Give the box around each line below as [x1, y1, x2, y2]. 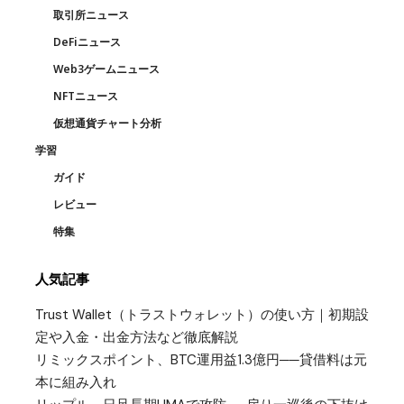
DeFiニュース [53, 34, 121, 50]
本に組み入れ [35, 373, 116, 392]
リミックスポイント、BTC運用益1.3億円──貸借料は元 [35, 351, 367, 370]
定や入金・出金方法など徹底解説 [35, 328, 238, 347]
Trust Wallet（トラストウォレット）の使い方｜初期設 [35, 306, 369, 325]
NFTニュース [53, 88, 118, 105]
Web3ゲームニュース [53, 61, 160, 78]
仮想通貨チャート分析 [53, 115, 161, 132]
